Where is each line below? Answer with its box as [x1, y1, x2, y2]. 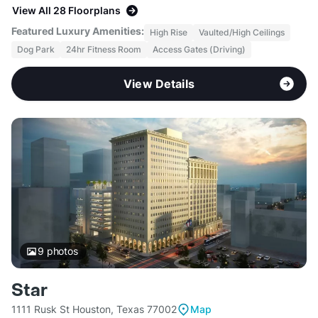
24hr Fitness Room [66, 44, 141, 55]
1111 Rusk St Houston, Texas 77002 [11, 303, 177, 316]
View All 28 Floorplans [12, 4, 121, 17]
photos [43, 245, 78, 258]
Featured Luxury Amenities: [11, 25, 144, 38]
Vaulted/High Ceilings [199, 27, 285, 38]
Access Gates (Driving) [153, 44, 246, 55]
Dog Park [17, 44, 55, 55]
